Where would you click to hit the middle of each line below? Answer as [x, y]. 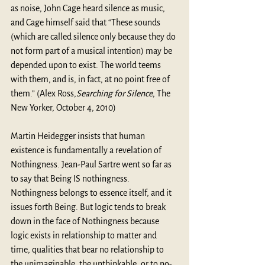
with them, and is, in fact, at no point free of [91, 79]
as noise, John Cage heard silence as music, [89, 8]
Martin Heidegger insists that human [79, 136]
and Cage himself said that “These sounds [86, 22]
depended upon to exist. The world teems [87, 65]
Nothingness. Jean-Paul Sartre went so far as [92, 164]
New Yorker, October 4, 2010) [63, 107]
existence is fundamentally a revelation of [87, 150]
